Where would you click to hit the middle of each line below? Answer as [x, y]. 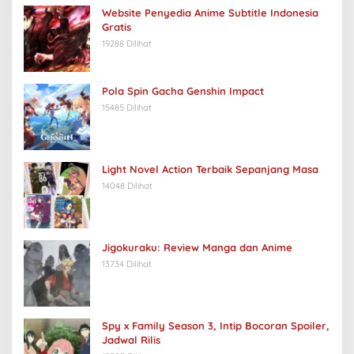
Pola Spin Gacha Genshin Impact [183, 90]
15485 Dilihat [127, 107]
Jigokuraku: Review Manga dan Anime [197, 247]
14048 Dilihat [127, 185]
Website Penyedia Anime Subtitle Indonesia [210, 12]
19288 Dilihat [127, 43]
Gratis [117, 26]
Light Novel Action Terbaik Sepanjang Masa [210, 169]
